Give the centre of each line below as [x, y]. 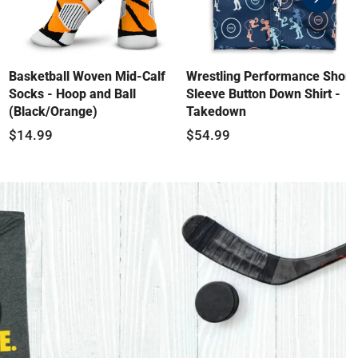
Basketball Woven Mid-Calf [87, 77]
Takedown [217, 112]
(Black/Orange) [53, 112]
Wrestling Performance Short [270, 77]
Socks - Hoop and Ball [72, 94]
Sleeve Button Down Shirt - [264, 94]
